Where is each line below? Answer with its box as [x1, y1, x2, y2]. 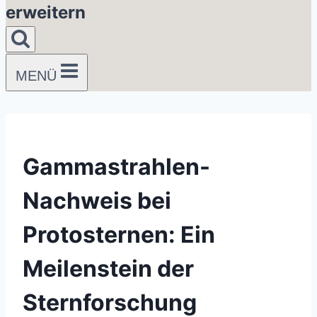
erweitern [6, 2, 86, 23]
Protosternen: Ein [23, 220, 215, 248]
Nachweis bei [23, 186, 171, 214]
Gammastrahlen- [23, 152, 210, 180]
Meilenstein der [23, 254, 194, 282]
